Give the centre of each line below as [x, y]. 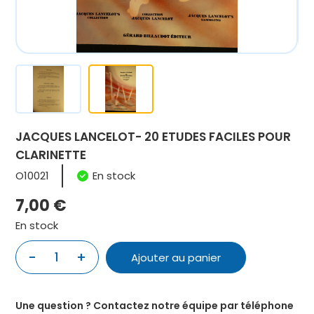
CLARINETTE [51, 155]
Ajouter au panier [176, 257]
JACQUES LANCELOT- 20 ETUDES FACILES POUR [153, 137]
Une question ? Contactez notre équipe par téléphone [155, 306]
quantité [65, 248]
